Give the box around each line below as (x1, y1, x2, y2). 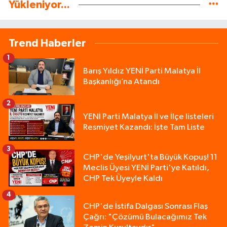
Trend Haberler (9, 37, 86, 49)
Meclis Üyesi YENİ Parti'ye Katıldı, (83, 163, 209, 172)
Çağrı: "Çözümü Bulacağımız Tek (83, 212, 207, 221)
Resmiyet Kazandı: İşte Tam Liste (83, 123, 205, 132)
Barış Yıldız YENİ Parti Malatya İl (83, 67, 201, 76)
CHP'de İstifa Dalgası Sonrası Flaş (83, 202, 208, 211)
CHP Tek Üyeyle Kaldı (83, 174, 163, 183)
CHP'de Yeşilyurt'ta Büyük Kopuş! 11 (83, 153, 217, 162)
